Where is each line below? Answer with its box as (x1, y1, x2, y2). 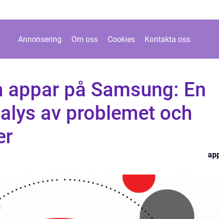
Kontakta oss (145, 34, 190, 44)
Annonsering (18, 34, 62, 44)
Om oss (71, 34, 98, 44)
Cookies (108, 34, 135, 44)
